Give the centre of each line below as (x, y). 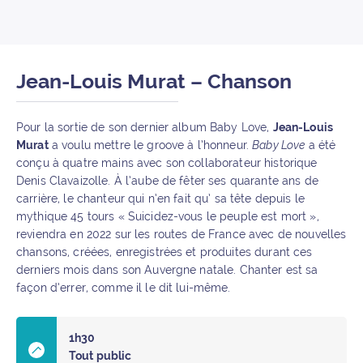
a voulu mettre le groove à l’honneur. (150, 145)
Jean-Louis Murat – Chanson (154, 81)
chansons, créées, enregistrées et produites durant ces (164, 252)
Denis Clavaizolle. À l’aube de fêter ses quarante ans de (167, 181)
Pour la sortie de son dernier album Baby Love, (145, 127)
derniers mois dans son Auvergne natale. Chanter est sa (167, 270)
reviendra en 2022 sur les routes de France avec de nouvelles (181, 234)
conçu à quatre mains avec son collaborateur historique (167, 163)
